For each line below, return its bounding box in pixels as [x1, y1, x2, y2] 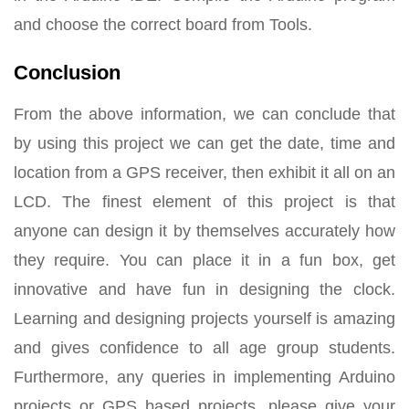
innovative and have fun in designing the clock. [14, 279, 395, 299]
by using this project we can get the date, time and [14, 133, 395, 152]
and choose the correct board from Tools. [14, 15, 312, 34]
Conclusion [14, 60, 121, 84]
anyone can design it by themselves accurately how [14, 221, 395, 240]
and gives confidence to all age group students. [14, 338, 395, 357]
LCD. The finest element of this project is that [14, 192, 395, 211]
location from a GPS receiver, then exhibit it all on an [14, 163, 395, 182]
